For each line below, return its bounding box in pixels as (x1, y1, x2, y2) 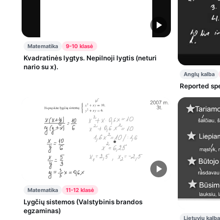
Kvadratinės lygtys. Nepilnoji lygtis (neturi (24, 54, 157, 62)
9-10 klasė (66, 42, 93, 50)
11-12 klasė (66, 186, 94, 193)
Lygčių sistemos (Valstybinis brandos (24, 197, 142, 206)
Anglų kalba (183, 70, 215, 78)
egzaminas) (24, 206, 61, 215)
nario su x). (24, 62, 58, 71)
